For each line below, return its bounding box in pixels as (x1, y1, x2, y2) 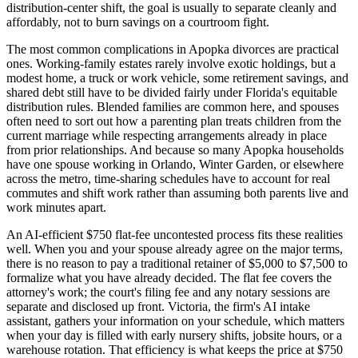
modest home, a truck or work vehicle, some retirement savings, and (6, 70, 348, 85)
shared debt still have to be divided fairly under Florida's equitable (6, 85, 337, 99)
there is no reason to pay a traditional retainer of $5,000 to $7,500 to (6, 256, 348, 270)
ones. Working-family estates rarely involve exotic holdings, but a (6, 56, 336, 70)
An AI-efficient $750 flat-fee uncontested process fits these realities (6, 227, 343, 241)
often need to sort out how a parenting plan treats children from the (6, 113, 341, 128)
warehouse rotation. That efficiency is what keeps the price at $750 (6, 342, 343, 356)
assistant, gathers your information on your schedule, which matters (6, 313, 344, 328)
